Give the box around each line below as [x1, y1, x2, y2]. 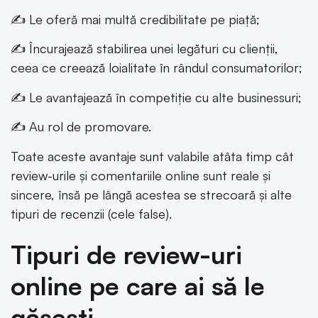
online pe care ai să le [11, 269, 265, 302]
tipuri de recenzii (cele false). [11, 205, 172, 221]
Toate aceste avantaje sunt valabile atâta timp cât [11, 148, 294, 164]
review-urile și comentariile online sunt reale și [11, 167, 270, 183]
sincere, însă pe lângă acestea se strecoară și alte [11, 186, 292, 202]
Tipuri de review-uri [11, 238, 242, 270]
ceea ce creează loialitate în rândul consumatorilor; [11, 60, 302, 76]
